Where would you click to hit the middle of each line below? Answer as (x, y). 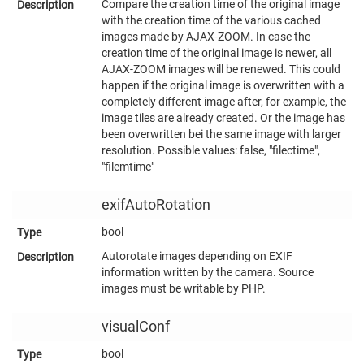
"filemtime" (128, 166)
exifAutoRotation (156, 204)
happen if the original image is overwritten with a (223, 85)
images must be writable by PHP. (184, 288)
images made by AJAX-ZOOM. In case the (206, 36)
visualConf (136, 326)
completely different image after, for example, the (224, 101)
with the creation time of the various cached (211, 20)
